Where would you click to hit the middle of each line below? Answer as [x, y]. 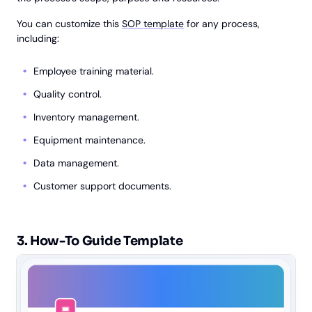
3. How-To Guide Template [100, 241]
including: [38, 38]
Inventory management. [86, 117]
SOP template [153, 23]
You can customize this [69, 23]
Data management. [76, 163]
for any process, [222, 23]
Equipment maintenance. [89, 140]
